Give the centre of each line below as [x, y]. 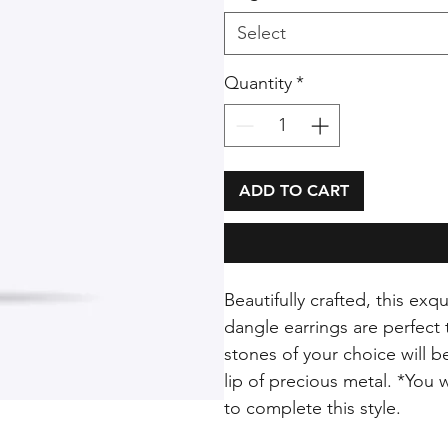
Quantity [258, 82]
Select [261, 32]
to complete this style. [312, 407]
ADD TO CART [294, 190]
